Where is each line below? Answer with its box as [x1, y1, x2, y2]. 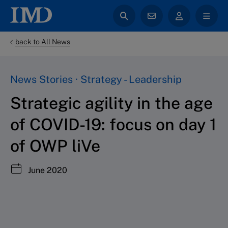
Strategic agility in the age [10, 93, 213, 112]
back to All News [15, 38, 70, 46]
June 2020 [26, 165, 67, 175]
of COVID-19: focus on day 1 [10, 115, 216, 134]
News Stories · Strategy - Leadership [10, 73, 182, 85]
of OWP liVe [10, 136, 100, 155]
